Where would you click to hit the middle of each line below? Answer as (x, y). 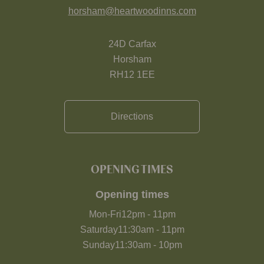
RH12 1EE (132, 75)
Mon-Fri (105, 214)
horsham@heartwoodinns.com (132, 11)
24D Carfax (132, 44)
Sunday (98, 245)
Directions (132, 116)
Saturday (99, 230)
